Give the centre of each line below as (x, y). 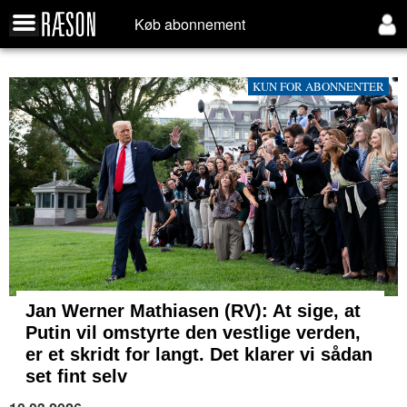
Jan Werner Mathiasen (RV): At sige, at (193, 311)
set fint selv (76, 377)
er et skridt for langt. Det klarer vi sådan (199, 355)
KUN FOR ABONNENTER (318, 86)
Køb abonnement (190, 24)
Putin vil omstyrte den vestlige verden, (193, 333)
